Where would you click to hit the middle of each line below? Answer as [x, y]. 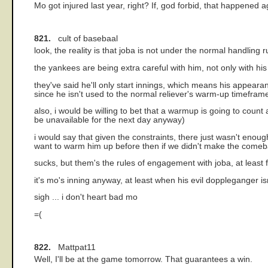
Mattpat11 [73, 248]
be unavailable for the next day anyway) [109, 120]
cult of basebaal [84, 39]
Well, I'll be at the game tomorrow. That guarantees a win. [143, 260]
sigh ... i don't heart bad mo [86, 197]
